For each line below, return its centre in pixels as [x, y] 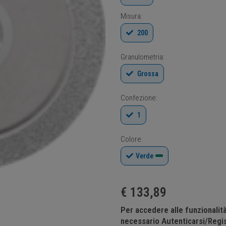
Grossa [147, 74]
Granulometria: [143, 57]
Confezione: [139, 98]
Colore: [132, 139]
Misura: [131, 16]
